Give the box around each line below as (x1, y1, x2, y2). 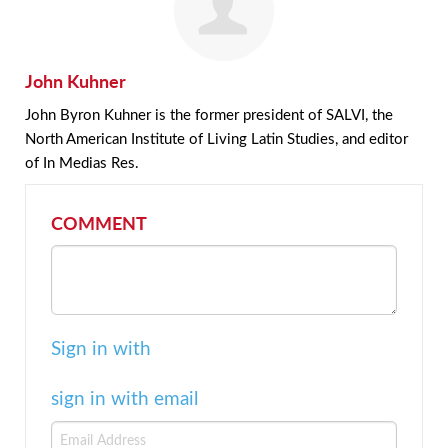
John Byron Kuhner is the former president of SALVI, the (25, 104, 393, 125)
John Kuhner (25, 68, 126, 94)
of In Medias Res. (25, 152, 139, 173)
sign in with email (51, 385, 198, 411)
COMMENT (51, 210, 147, 236)
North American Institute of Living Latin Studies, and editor (25, 128, 408, 149)
